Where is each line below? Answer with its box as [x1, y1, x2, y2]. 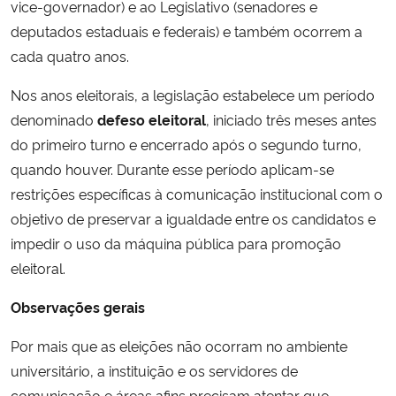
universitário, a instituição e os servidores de [11, 360, 298, 380]
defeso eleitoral [97, 109, 206, 129]
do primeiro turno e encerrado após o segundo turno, [11, 133, 362, 154]
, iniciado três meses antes [206, 109, 377, 129]
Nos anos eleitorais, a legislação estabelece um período [11, 84, 375, 104]
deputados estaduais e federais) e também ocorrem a [11, 20, 362, 41]
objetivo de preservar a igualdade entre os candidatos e [11, 208, 376, 228]
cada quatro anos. [11, 45, 129, 65]
